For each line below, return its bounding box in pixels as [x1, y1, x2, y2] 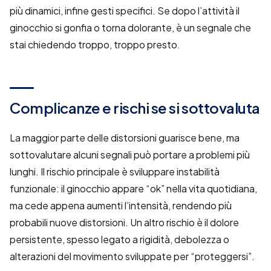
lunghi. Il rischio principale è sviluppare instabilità [10, 165, 220, 178]
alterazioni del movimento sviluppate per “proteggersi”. [10, 250, 255, 263]
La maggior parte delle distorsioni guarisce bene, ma [10, 131, 240, 145]
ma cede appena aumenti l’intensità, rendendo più [10, 199, 232, 212]
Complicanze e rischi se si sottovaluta [10, 99, 260, 117]
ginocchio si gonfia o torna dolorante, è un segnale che [10, 21, 251, 34]
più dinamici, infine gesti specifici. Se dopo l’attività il [10, 4, 240, 18]
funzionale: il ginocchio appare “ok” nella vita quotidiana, [10, 182, 257, 195]
